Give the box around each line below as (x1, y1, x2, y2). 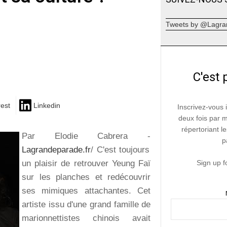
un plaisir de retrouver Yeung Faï (22, 158, 151, 168)
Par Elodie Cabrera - (22, 131, 151, 141)
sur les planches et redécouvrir (22, 172, 151, 182)
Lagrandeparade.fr (22, 144, 91, 155)
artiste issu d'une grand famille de (22, 199, 151, 209)
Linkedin (33, 101, 60, 110)
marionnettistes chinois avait (22, 213, 151, 223)
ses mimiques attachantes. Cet (22, 185, 151, 196)
